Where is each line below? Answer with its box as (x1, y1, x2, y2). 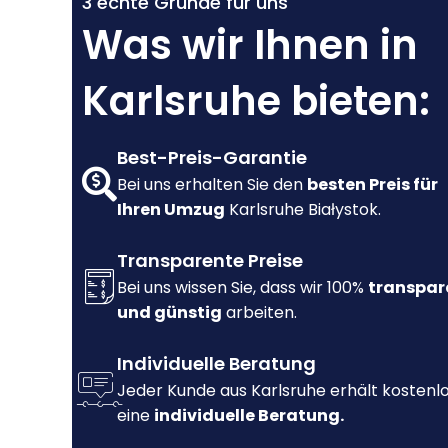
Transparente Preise (117, 248, 303, 274)
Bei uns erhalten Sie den (117, 173, 307, 197)
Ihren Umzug (117, 198, 225, 222)
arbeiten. (222, 301, 297, 325)
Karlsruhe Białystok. (225, 198, 381, 222)
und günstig (117, 301, 222, 325)
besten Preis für (307, 173, 438, 197)
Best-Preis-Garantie (117, 145, 307, 171)
